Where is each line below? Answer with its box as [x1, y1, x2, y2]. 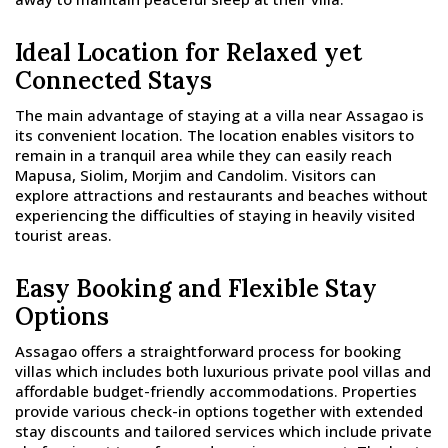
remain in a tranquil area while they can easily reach [15, 145, 392, 166]
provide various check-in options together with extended [15, 401, 423, 422]
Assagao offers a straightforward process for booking [15, 341, 401, 362]
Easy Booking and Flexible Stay [15, 273, 377, 305]
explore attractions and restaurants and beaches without [15, 185, 428, 206]
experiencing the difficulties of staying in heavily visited [15, 205, 415, 226]
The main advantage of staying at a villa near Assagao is [15, 105, 424, 126]
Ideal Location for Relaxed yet [15, 37, 362, 69]
